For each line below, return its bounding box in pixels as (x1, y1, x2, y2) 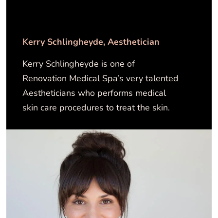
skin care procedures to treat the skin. (22, 101, 170, 113)
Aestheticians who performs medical (22, 87, 166, 99)
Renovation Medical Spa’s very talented (22, 72, 179, 84)
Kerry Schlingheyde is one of (22, 57, 135, 70)
